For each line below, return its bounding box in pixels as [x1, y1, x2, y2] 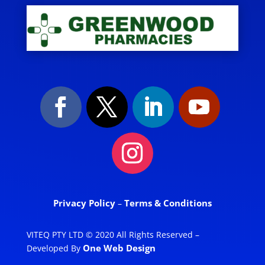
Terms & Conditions [124, 197, 212, 209]
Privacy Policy [53, 197, 118, 209]
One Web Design [82, 242, 156, 254]
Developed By [26, 243, 83, 254]
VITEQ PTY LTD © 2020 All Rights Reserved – [26, 229, 199, 241]
